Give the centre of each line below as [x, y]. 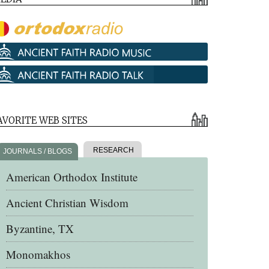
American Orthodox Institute [72, 177]
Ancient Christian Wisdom [67, 203]
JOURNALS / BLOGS [38, 151]
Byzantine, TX [40, 228]
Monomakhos [38, 254]
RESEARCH [113, 150]
